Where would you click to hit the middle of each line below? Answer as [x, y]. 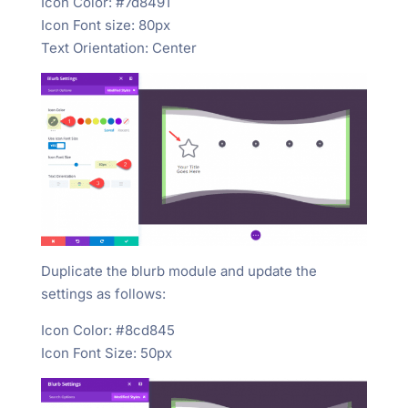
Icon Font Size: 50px [106, 353]
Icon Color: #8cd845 [107, 331]
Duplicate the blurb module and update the [178, 271]
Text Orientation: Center [118, 48]
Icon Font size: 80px [105, 25]
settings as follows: [103, 294]
